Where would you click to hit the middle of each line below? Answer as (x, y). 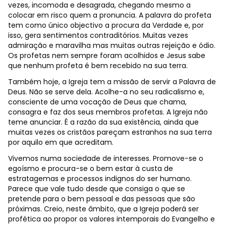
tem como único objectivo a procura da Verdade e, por (106, 25)
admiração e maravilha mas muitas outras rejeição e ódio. (112, 45)
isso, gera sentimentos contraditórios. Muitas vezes (98, 35)
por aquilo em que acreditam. (61, 142)
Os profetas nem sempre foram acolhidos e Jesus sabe (107, 55)
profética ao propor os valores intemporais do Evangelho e (111, 219)
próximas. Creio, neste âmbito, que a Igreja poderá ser (103, 209)
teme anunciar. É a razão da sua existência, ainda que (103, 122)
